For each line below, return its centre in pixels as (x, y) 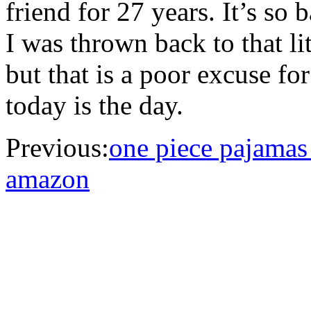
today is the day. (94, 105)
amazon (48, 178)
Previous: (57, 147)
